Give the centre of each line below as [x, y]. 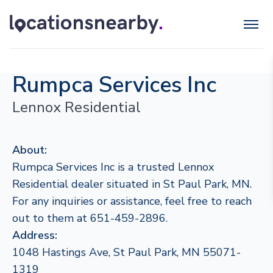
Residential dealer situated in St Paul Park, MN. [132, 184]
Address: [35, 235]
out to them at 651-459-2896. [90, 218]
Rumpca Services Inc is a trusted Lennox [113, 167]
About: [30, 150]
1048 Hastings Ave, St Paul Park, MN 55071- [126, 252]
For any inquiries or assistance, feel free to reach [132, 201]
